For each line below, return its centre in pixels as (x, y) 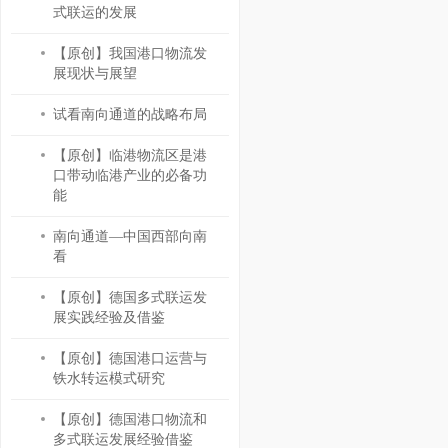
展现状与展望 (94, 73)
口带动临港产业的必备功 (129, 175)
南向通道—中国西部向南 (129, 236)
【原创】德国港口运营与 (129, 358)
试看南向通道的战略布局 (129, 114)
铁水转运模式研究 (108, 378)
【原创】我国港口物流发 (129, 53)
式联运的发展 (94, 12)
